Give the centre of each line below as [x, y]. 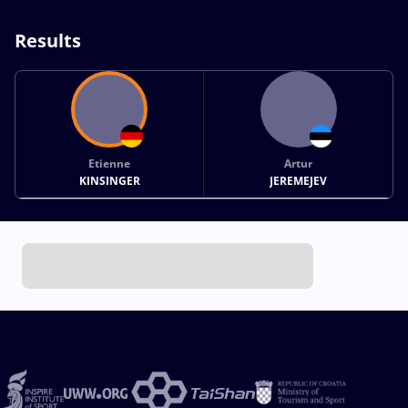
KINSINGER [109, 180]
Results [48, 40]
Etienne [110, 163]
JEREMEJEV [299, 180]
